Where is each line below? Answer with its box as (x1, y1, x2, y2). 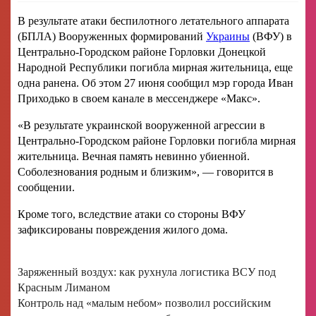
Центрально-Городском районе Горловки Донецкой (18, 46, 266, 59)
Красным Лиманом (18, 281, 110, 294)
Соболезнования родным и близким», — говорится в (18, 166, 274, 178)
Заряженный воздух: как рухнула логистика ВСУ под (18, 266, 276, 279)
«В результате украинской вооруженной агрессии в (18, 119, 265, 132)
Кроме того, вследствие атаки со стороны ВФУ (18, 208, 245, 221)
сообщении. (18, 181, 75, 194)
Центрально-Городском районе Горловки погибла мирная (18, 135, 296, 147)
